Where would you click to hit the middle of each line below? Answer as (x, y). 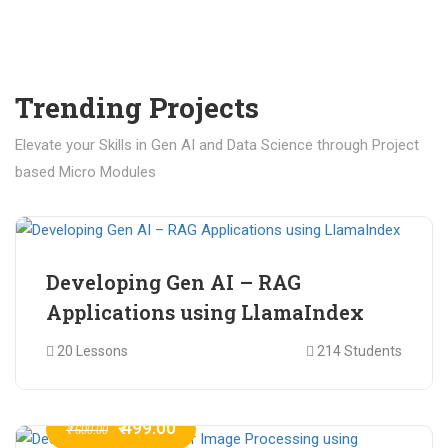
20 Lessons (91, 350)
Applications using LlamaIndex (205, 311)
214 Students (358, 350)
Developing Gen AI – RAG (173, 281)
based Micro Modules (85, 171)
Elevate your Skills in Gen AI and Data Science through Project (217, 144)
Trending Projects (137, 107)
